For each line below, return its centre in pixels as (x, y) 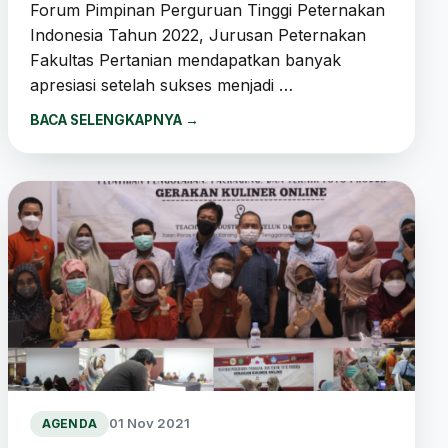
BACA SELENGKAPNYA (107, 119)
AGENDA (69, 423)
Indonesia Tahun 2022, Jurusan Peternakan (197, 34)
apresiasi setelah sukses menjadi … (161, 84)
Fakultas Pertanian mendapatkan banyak (185, 59)
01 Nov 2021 (150, 423)
